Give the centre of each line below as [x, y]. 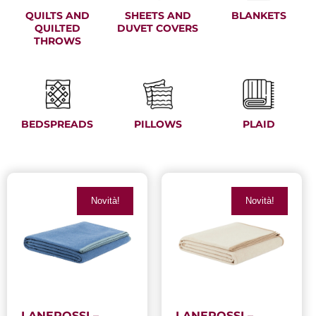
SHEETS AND [158, 15]
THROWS [57, 41]
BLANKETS [259, 15]
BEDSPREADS [57, 124]
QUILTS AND [57, 15]
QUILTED [57, 28]
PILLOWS [158, 124]
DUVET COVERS [158, 28]
